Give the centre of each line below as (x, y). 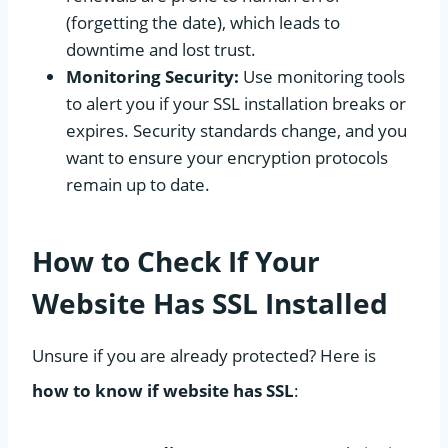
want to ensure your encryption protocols (227, 157)
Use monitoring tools (322, 76)
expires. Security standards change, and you (236, 130)
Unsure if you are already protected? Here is (204, 355)
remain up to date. (138, 184)
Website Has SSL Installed (210, 302)
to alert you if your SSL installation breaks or (236, 103)
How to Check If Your (176, 260)
